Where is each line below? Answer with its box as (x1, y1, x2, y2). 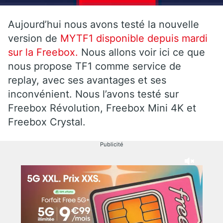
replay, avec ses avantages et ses (8, 74, 166, 86)
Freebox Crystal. (8, 115, 86, 128)
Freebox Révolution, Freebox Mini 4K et (8, 102, 196, 114)
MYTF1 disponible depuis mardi (57, 32, 208, 44)
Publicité (100, 140, 123, 148)
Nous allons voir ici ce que (78, 46, 205, 58)
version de (8, 32, 57, 44)
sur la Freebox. (8, 46, 78, 58)
